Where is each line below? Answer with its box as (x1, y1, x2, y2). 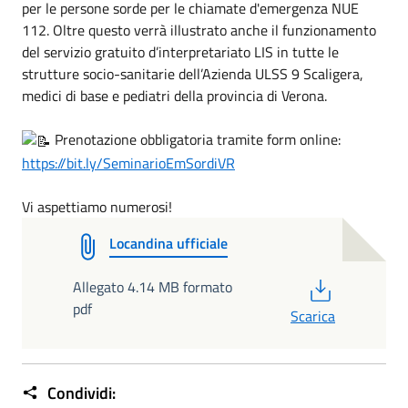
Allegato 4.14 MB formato (73, 276, 232, 298)
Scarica (291, 305, 335, 327)
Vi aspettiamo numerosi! (22, 196, 172, 218)
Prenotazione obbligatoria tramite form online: (51, 128, 341, 150)
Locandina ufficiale (109, 232, 228, 254)
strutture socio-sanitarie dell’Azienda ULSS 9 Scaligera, (22, 63, 363, 85)
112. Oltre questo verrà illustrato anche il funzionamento (22, 19, 376, 41)
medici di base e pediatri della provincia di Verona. (22, 85, 327, 107)
